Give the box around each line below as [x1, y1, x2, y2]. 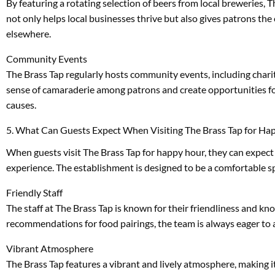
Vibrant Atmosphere [6, 242, 93, 254]
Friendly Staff [6, 186, 63, 198]
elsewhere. [6, 27, 51, 39]
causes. [6, 98, 36, 110]
